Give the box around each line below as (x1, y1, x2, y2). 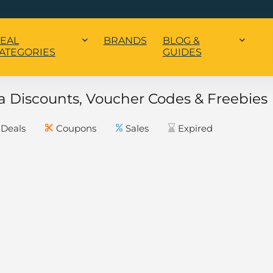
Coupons (56, 122, 96, 135)
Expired (178, 122, 213, 135)
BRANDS (103, 35, 147, 47)
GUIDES (162, 46, 202, 58)
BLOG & (162, 35, 200, 47)
